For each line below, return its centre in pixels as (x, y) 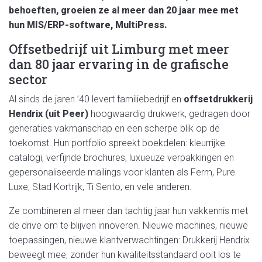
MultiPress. (140, 25)
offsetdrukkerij (218, 99)
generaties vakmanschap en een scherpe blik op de (114, 129)
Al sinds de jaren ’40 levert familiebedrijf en (96, 99)
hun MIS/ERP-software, (61, 25)
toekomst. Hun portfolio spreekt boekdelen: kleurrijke (117, 143)
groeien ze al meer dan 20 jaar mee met (150, 11)
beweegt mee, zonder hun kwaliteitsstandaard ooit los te (125, 255)
